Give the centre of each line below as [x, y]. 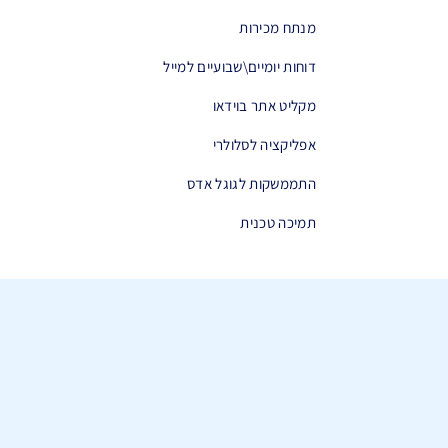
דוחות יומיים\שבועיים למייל [239, 66]
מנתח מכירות [277, 27]
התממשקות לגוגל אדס [251, 183]
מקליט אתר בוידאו [264, 105]
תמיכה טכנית [278, 222]
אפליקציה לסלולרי [264, 144]
